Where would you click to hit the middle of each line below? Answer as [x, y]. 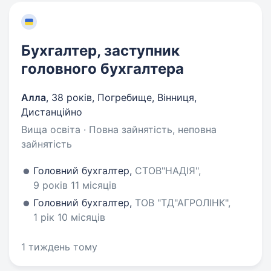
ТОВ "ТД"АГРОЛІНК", [183, 203]
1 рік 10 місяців [69, 217]
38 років [72, 97]
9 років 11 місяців [75, 185]
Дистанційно [52, 112]
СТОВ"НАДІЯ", [168, 171]
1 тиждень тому [59, 247]
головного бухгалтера [103, 69]
